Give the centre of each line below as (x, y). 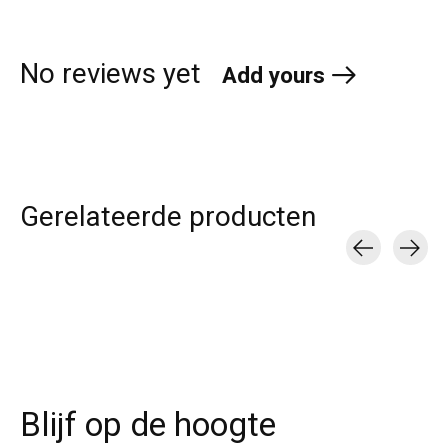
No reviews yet (110, 74)
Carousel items (78, 277)
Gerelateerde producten (168, 218)
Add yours (273, 75)
